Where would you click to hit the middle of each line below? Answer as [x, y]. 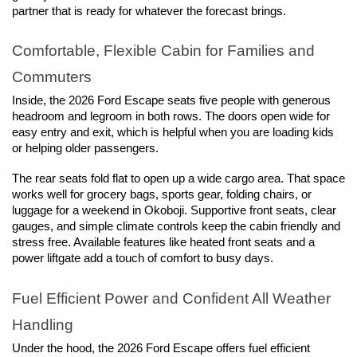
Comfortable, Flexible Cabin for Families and [163, 51]
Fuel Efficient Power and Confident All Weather [171, 298]
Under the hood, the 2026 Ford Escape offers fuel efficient [161, 349]
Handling [43, 324]
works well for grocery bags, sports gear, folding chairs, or [162, 195]
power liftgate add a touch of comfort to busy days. [143, 259]
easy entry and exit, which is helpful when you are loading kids [173, 133]
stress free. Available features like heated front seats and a [163, 243]
